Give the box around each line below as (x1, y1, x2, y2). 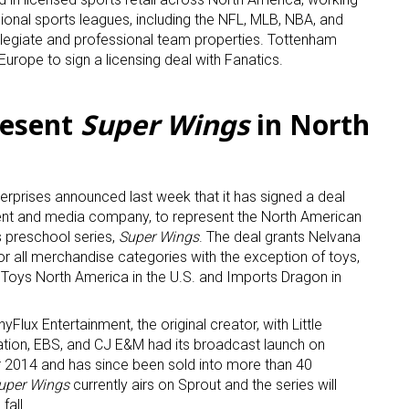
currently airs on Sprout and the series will (69, 376, 337, 394)
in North (249, 106, 370, 144)
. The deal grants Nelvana (199, 228, 361, 246)
